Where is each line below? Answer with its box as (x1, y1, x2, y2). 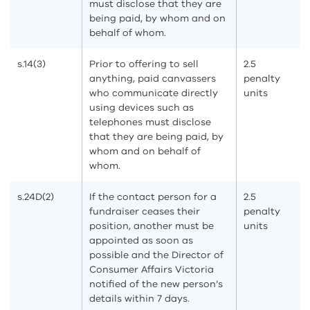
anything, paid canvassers (89, 72, 216, 85)
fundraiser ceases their (89, 205, 200, 218)
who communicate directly (89, 86, 218, 100)
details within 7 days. (89, 292, 190, 305)
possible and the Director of (89, 248, 224, 262)
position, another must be (89, 219, 214, 232)
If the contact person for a (89, 190, 217, 203)
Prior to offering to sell (89, 57, 199, 71)
